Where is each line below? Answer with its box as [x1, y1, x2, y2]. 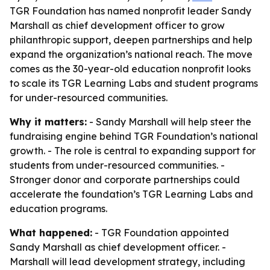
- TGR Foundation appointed [92, 227, 229, 239]
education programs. [10, 202, 107, 215]
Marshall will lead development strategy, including [10, 256, 245, 268]
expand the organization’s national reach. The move [10, 48, 253, 60]
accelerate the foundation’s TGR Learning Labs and [10, 188, 253, 200]
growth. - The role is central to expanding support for [10, 145, 256, 157]
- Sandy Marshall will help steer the [87, 116, 251, 128]
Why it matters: [10, 116, 87, 128]
